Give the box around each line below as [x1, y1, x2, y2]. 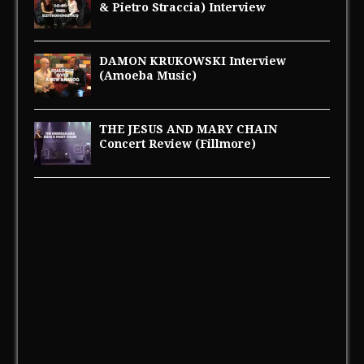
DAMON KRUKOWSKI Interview [99, 54, 287, 68]
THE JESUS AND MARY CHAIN [99, 123, 278, 136]
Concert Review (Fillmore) [99, 137, 257, 151]
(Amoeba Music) [99, 69, 197, 83]
